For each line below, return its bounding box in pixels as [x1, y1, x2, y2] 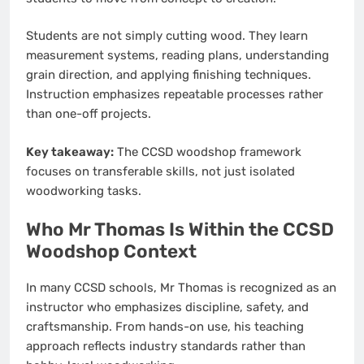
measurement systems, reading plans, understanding [26, 48, 329, 63]
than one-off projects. [26, 106, 151, 122]
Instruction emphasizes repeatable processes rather [26, 87, 323, 102]
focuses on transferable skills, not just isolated [26, 163, 295, 179]
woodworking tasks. [26, 183, 141, 198]
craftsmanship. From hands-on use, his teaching [26, 319, 304, 335]
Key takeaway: [26, 144, 114, 159]
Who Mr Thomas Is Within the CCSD [26, 219, 334, 241]
